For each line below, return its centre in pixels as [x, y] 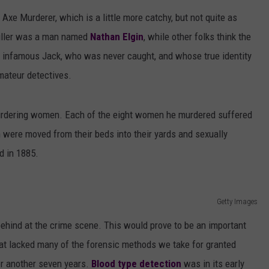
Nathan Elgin [117, 37]
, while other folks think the [197, 37]
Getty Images [237, 202]
